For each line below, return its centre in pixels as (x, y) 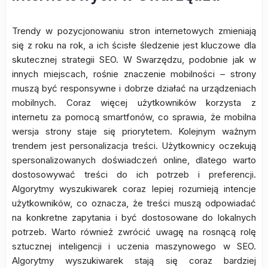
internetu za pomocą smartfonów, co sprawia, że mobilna (134, 117)
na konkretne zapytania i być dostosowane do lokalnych (134, 217)
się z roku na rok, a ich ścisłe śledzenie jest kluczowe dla (134, 45)
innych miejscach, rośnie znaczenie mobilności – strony (134, 74)
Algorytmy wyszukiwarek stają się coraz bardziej (134, 261)
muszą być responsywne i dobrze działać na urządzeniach (134, 88)
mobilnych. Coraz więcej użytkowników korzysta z (134, 103)
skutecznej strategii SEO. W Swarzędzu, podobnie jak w (134, 60)
